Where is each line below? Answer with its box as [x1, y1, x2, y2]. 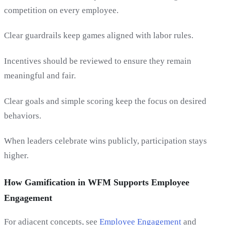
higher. [4, 151, 29, 161]
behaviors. [4, 110, 41, 121]
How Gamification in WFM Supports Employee [4, 177, 189, 188]
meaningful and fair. [4, 70, 76, 80]
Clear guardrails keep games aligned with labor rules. [4, 31, 193, 41]
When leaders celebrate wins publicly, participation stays [4, 136, 207, 146]
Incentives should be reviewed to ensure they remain [4, 56, 191, 66]
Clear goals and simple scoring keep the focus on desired [4, 96, 206, 106]
